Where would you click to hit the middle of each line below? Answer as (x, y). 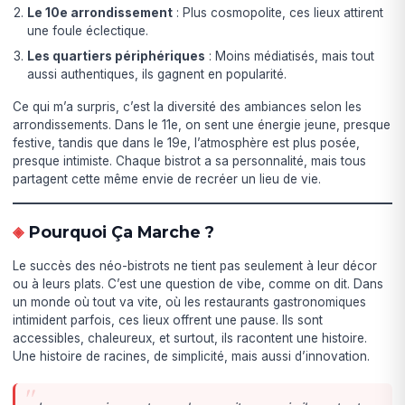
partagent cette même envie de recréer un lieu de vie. (167, 179)
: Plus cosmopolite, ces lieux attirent (278, 12)
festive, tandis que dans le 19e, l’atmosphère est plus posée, (187, 142)
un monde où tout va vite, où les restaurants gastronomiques (190, 301)
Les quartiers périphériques (117, 56)
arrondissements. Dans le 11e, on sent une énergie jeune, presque (202, 124)
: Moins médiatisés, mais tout (290, 56)
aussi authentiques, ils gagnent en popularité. (157, 74)
